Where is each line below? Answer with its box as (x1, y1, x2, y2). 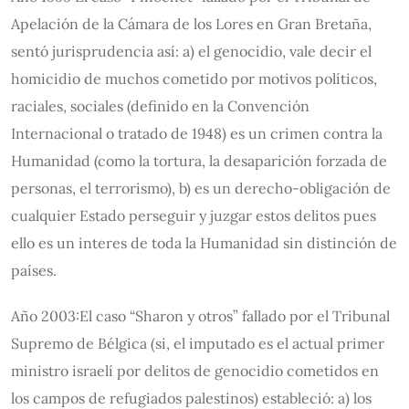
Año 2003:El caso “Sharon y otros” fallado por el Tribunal (11, 307, 390, 325)
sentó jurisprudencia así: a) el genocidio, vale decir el (11, 42, 372, 60)
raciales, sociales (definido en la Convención (11, 97, 309, 115)
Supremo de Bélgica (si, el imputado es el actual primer (11, 334, 384, 352)
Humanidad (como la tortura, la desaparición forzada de (11, 152, 387, 170)
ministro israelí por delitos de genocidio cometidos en (11, 362, 379, 380)
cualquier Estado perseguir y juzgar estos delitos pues (11, 206, 376, 225)
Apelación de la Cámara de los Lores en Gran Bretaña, (11, 15, 372, 33)
